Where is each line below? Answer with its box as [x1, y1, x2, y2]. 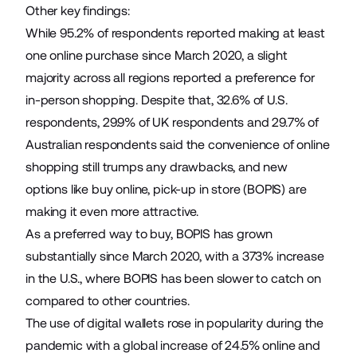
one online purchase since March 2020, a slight [25, 48, 288, 63]
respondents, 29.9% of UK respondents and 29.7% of [25, 115, 320, 130]
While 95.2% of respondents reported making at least [25, 25, 325, 41]
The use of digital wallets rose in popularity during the [25, 316, 324, 331]
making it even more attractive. [25, 204, 199, 219]
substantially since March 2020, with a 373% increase [25, 249, 324, 264]
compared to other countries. [25, 293, 190, 308]
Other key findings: [25, 3, 130, 18]
